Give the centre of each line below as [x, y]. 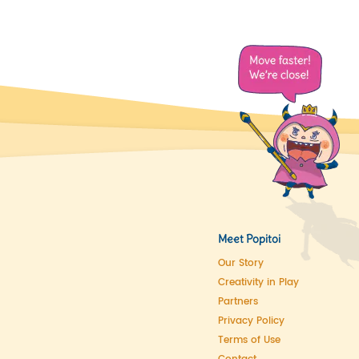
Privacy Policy [251, 321]
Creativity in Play [258, 282]
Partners [238, 302]
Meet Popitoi [249, 239]
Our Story [241, 263]
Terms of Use [249, 340]
